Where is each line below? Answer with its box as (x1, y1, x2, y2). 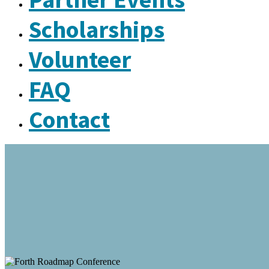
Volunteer (29, 44, 131, 74)
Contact (29, 104, 110, 134)
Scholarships (29, 14, 165, 44)
